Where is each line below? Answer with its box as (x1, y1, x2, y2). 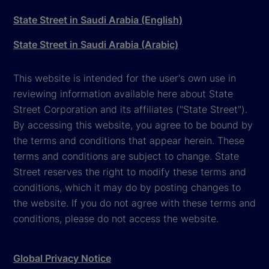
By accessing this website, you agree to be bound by (13, 118, 253, 131)
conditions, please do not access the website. (13, 212, 219, 225)
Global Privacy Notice (13, 252, 111, 264)
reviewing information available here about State (13, 87, 233, 100)
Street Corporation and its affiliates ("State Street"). (13, 103, 247, 115)
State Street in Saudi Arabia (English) (13, 13, 183, 26)
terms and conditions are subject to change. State (13, 150, 239, 162)
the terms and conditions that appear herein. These (13, 134, 244, 147)
